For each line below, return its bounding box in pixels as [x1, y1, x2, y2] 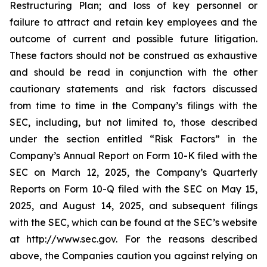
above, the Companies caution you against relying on [10, 250, 257, 262]
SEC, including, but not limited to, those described [10, 116, 257, 128]
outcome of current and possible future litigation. [10, 33, 257, 45]
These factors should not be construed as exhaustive [10, 49, 257, 61]
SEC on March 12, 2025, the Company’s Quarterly [10, 166, 257, 178]
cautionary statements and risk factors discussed [10, 83, 257, 95]
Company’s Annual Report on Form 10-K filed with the [10, 150, 257, 162]
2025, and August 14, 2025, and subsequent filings [10, 200, 257, 212]
